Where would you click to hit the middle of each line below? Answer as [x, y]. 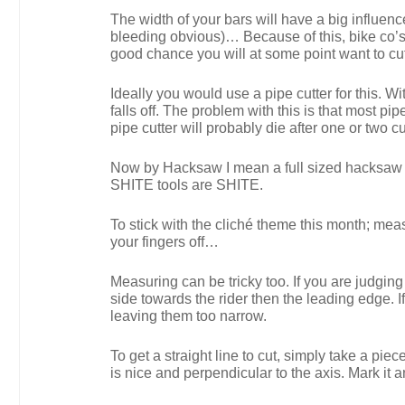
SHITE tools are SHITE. [187, 185]
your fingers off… [165, 242]
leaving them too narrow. [188, 316]
